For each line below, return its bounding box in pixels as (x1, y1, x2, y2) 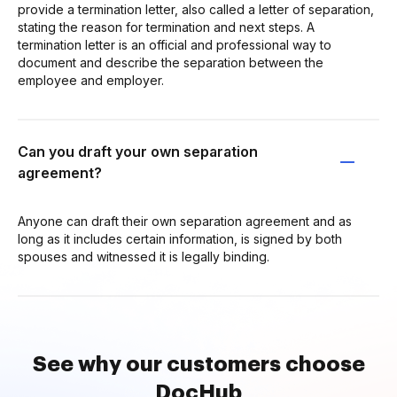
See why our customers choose (32, 353, 365, 375)
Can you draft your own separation (18, 142, 258, 160)
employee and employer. (18, 72, 164, 88)
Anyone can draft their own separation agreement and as (18, 213, 352, 229)
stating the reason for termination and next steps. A (18, 19, 315, 35)
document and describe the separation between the (18, 54, 323, 70)
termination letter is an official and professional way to (18, 36, 331, 52)
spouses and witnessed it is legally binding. (18, 248, 269, 264)
